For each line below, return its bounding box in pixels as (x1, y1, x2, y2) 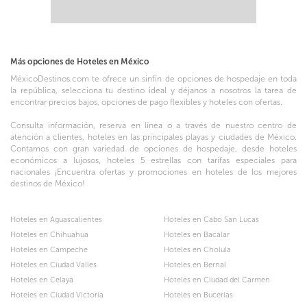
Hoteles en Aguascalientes (10, 215, 102, 224)
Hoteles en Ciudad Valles (10, 260, 97, 269)
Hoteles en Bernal (164, 260, 226, 269)
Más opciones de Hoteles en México (10, 57, 149, 66)
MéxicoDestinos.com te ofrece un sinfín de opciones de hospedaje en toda (10, 74, 297, 84)
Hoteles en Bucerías (164, 291, 233, 299)
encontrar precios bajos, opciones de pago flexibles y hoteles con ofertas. (10, 97, 282, 107)
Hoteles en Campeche (10, 245, 88, 254)
